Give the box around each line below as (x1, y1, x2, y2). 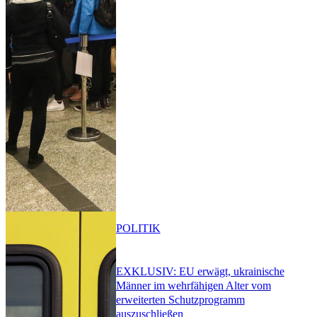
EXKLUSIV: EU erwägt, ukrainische (115, 265, 284, 277)
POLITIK (115, 221, 161, 234)
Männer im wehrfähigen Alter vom (115, 279, 271, 292)
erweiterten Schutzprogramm (115, 293, 245, 306)
